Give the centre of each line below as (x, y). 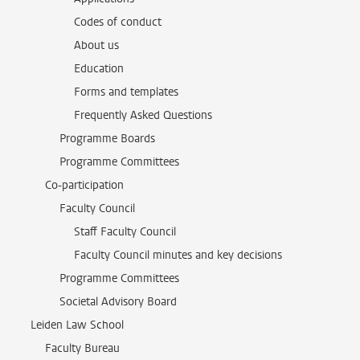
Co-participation (84, 185)
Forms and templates (126, 92)
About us (96, 45)
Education (99, 69)
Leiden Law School (77, 325)
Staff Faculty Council (125, 232)
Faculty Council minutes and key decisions (178, 255)
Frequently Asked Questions (143, 115)
